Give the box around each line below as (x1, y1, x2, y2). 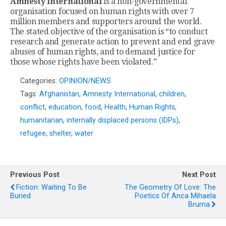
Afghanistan (39, 90, 79, 99)
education (48, 103, 81, 112)
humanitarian (20, 116, 63, 125)
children (159, 90, 185, 99)
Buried (10, 192, 31, 201)
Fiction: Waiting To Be (16, 183, 87, 192)
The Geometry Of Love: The (125, 183, 216, 192)
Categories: (20, 77, 59, 86)
